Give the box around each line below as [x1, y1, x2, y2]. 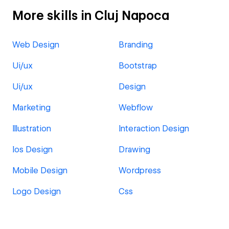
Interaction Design [119, 124, 189, 133]
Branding [119, 40, 153, 50]
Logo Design [12, 187, 61, 196]
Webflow [119, 103, 153, 112]
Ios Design [12, 145, 53, 154]
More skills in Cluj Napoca [12, 8, 169, 23]
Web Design [12, 40, 59, 50]
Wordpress [119, 166, 161, 175]
